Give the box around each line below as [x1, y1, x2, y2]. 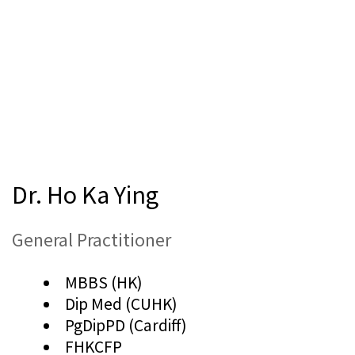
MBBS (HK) [65, 271, 143, 293]
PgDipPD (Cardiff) [65, 314, 188, 336]
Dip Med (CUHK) [65, 292, 178, 315]
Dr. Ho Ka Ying [12, 177, 158, 210]
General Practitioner [12, 227, 171, 251]
